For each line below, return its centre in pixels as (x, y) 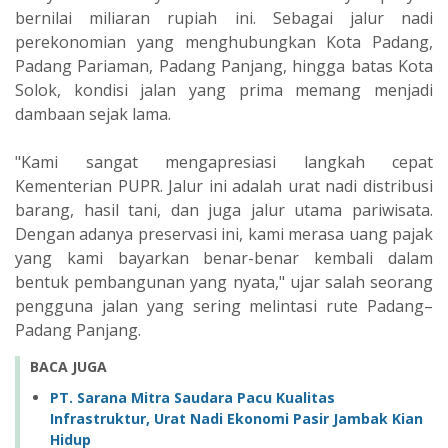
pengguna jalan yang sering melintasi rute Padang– (224, 306)
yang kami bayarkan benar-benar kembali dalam (224, 258)
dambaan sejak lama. (93, 114)
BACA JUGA (68, 366)
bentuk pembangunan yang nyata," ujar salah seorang (224, 282)
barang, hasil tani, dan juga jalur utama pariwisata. (224, 210)
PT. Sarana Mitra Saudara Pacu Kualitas (192, 397)
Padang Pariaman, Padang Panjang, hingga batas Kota (224, 66)
